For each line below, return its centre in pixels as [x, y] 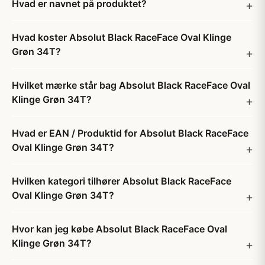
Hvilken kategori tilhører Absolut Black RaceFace [122, 181]
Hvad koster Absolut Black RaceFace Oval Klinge [122, 37]
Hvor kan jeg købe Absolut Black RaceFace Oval [119, 229]
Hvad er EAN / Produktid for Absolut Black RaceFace [130, 133]
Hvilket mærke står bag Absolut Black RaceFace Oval [131, 85]
